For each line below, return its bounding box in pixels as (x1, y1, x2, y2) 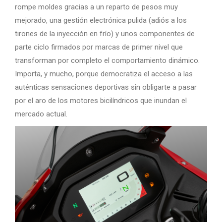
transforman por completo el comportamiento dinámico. (15, 55, 200, 65)
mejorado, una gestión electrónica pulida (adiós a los (15, 15, 187, 25)
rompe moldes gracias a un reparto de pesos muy (15, 2, 178, 11)
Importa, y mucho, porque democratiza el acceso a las (15, 69, 193, 78)
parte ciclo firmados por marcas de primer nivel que (15, 42, 183, 52)
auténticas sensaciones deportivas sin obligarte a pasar (15, 82, 197, 92)
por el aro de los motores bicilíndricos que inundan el (15, 96, 187, 105)
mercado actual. (15, 109, 67, 118)
